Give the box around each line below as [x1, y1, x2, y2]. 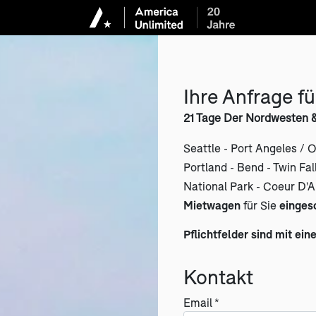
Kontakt [183, 265, 253, 288]
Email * [183, 296, 219, 309]
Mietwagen [183, 198, 243, 212]
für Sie [243, 198, 279, 212]
